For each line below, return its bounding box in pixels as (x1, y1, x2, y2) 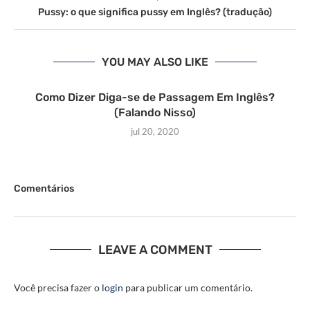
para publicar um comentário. (123, 282, 253, 294)
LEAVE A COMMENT (98, 242, 212, 258)
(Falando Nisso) (114, 106, 196, 120)
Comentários (14, 183, 74, 195)
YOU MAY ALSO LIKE (102, 55, 208, 69)
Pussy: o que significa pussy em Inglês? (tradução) (38, 6, 272, 19)
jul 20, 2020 (131, 126, 179, 138)
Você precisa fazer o (14, 282, 102, 294)
